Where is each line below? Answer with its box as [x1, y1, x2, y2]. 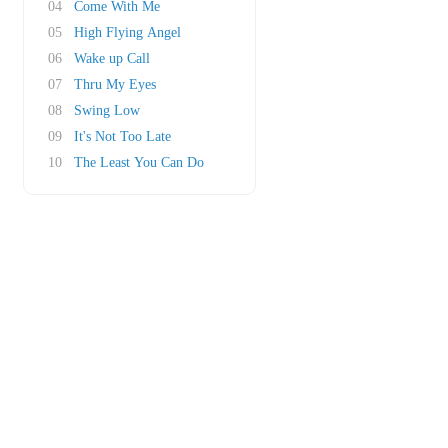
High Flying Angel [74, 25, 181, 40]
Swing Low [74, 103, 140, 118]
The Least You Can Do [74, 155, 204, 170]
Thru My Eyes [74, 77, 156, 92]
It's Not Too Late [74, 129, 171, 144]
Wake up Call [74, 51, 150, 66]
